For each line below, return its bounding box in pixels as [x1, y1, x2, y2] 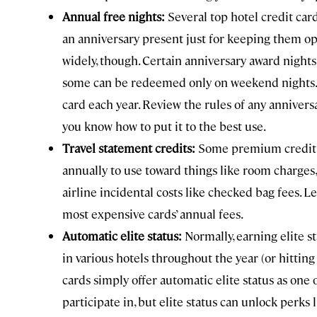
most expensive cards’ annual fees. [62, 205, 243, 221]
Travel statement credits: [62, 139, 195, 156]
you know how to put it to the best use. [62, 117, 266, 134]
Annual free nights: [62, 8, 165, 24]
